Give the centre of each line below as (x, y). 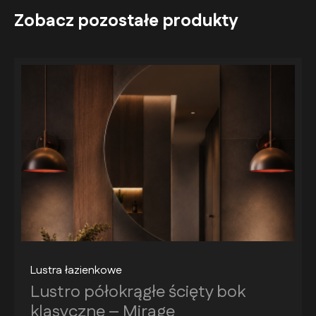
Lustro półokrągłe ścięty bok (138, 292)
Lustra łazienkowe (76, 270)
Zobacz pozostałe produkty (126, 21)
